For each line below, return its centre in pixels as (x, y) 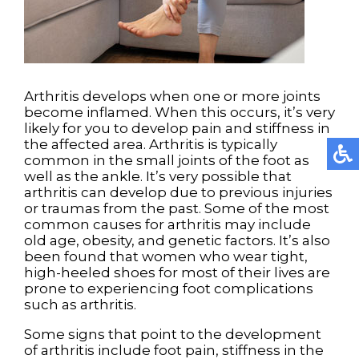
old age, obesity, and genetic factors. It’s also (177, 241)
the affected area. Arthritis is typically (151, 145)
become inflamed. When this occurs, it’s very (179, 113)
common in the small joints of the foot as (167, 161)
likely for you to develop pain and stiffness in (177, 129)
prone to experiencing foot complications (169, 289)
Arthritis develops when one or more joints (172, 97)
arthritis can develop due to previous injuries (178, 193)
